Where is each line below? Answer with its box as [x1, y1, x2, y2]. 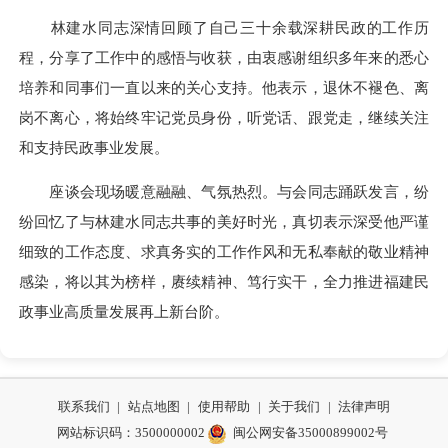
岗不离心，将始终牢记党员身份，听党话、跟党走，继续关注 [19, 108, 429, 126]
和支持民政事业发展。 [19, 138, 169, 156]
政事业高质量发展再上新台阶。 [19, 303, 229, 321]
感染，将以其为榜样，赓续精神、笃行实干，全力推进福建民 [19, 273, 429, 291]
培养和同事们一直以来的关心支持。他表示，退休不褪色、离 [19, 78, 429, 96]
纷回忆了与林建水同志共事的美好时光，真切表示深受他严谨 [19, 213, 429, 231]
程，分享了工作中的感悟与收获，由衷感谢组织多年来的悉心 [19, 48, 429, 66]
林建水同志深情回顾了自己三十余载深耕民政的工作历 [19, 18, 429, 36]
